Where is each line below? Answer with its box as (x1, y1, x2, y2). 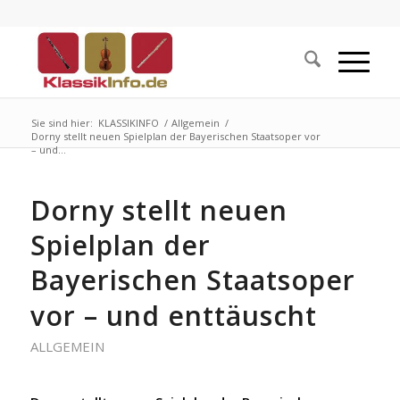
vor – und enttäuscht (29, 297, 317, 334)
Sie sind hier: (30, 116, 93, 129)
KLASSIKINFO (97, 116, 159, 129)
